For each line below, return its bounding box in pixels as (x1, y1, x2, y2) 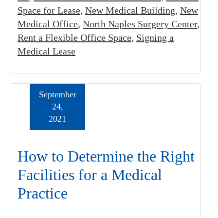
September (38, 90, 76, 99)
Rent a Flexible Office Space (18, 32, 131, 43)
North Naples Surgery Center (83, 18, 197, 29)
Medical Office (18, 18, 78, 29)
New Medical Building (85, 5, 175, 16)
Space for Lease (18, 5, 80, 16)
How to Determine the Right (18, 147, 195, 165)
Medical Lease (18, 46, 75, 56)
